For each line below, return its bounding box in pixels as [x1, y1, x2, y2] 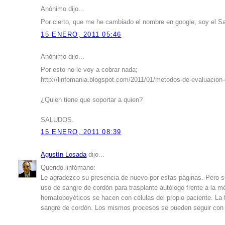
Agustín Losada [41, 151, 87, 158]
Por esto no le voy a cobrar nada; [41, 66, 138, 74]
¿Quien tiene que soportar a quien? [41, 96, 143, 104]
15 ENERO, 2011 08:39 [41, 129, 122, 136]
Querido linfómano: [41, 164, 96, 171]
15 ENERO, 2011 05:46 [41, 31, 122, 38]
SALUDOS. [41, 117, 74, 124]
